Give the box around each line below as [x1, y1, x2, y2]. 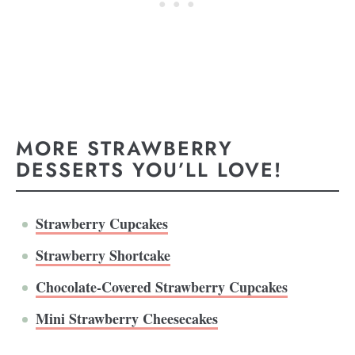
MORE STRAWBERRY [16, 134, 234, 163]
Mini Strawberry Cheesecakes [36, 307, 218, 329]
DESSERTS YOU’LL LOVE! [16, 155, 290, 185]
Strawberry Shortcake [36, 244, 170, 265]
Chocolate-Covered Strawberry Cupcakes [36, 276, 288, 297]
